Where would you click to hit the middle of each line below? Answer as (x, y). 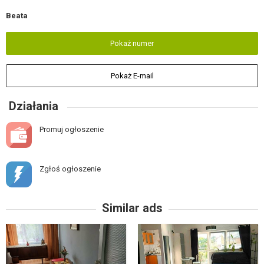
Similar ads (132, 208)
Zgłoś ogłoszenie (70, 169)
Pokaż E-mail (132, 76)
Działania (34, 106)
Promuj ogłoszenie (72, 130)
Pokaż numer (132, 44)
